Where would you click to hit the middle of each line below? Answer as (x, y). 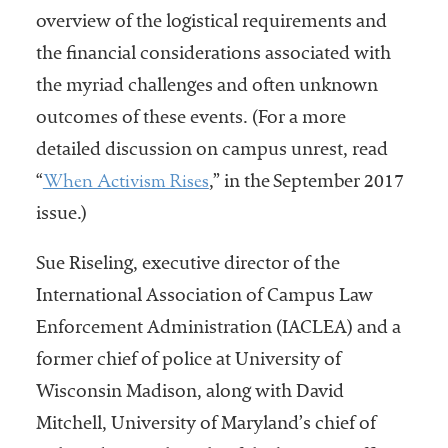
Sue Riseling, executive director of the (187, 265)
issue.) (61, 215)
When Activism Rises (125, 183)
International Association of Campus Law (204, 297)
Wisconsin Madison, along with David (189, 393)
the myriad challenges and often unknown (206, 87)
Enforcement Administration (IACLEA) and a (218, 329)
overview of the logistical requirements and (211, 23)
